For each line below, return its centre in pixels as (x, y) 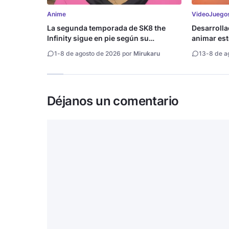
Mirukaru (147, 54)
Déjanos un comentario (113, 101)
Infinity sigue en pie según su (98, 38)
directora (63, 49)
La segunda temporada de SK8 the (106, 28)
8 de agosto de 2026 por (97, 54)
